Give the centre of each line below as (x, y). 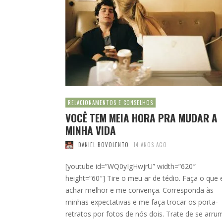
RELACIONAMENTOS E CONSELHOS (111, 102)
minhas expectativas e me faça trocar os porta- (142, 202)
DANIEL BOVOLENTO (103, 144)
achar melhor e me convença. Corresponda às (139, 190)
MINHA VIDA (91, 130)
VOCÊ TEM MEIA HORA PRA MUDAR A (141, 117)
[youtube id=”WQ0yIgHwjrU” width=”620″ (131, 166)
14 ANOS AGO (150, 144)
